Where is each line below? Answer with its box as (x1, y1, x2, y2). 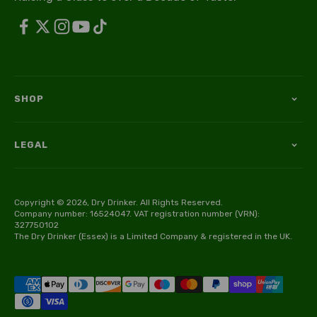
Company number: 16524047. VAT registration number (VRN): (14, 209, 260, 219)
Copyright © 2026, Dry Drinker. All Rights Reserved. (14, 197, 223, 208)
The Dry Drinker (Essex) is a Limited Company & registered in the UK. (14, 231, 292, 242)
